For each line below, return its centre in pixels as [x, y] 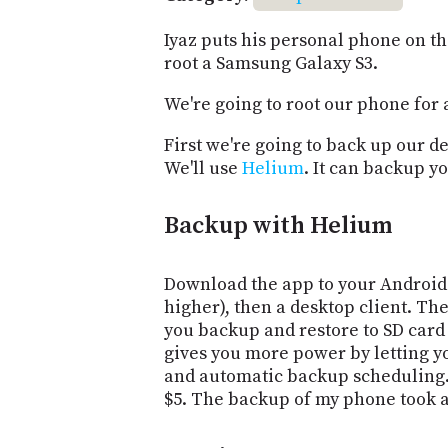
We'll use [203, 168]
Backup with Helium [278, 226]
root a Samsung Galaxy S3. [271, 63]
